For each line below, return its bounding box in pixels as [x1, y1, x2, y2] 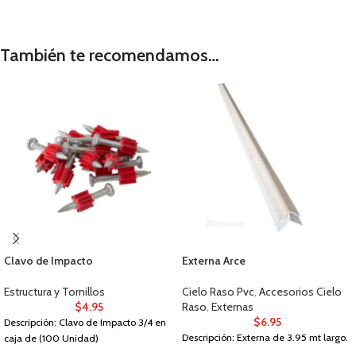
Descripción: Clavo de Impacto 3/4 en [4, 316, 166, 329]
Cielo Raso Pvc [182, 284, 254, 300]
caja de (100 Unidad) [4, 332, 99, 345]
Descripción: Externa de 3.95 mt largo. [182, 331, 348, 344]
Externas [211, 300, 253, 315]
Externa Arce [182, 253, 246, 269]
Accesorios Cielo [259, 284, 342, 300]
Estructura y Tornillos [4, 284, 105, 300]
